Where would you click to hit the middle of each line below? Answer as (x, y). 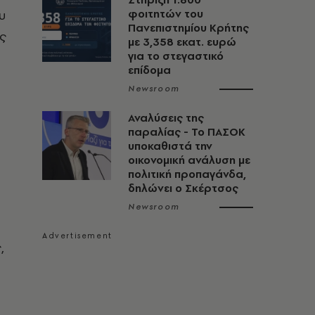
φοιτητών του (166, 14)
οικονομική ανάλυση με (189, 160)
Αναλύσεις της (166, 118)
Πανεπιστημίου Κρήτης (188, 28)
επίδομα (149, 70)
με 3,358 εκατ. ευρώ (182, 42)
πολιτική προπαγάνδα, (187, 174)
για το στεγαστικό (176, 56)
